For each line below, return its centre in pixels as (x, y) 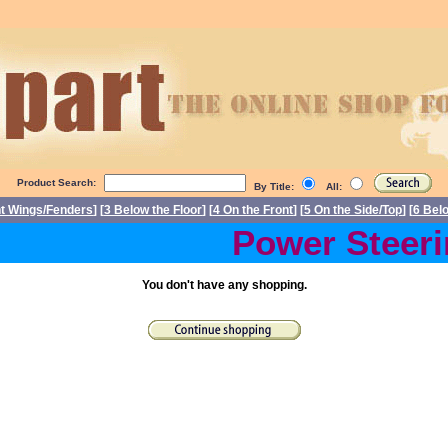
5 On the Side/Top (353, 210)
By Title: (275, 186)
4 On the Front (253, 210)
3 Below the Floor (153, 210)
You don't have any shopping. (224, 285)
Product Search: (56, 182)
